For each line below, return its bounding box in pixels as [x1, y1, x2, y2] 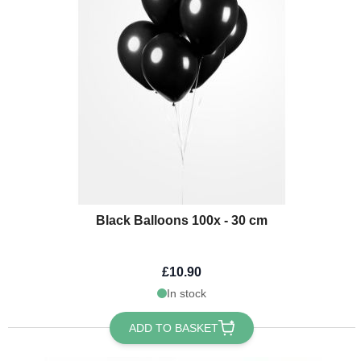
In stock [166, 286, 206, 300]
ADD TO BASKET [128, 321, 218, 334]
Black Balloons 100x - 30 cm [95, 213, 268, 227]
